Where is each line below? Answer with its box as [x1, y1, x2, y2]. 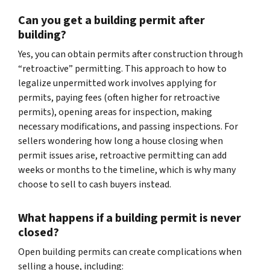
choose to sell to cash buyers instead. [18, 177, 171, 191]
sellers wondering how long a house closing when [18, 134, 223, 148]
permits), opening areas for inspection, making [18, 105, 212, 119]
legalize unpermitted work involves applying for [18, 76, 216, 90]
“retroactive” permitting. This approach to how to [18, 61, 227, 75]
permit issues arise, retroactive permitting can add [18, 148, 227, 162]
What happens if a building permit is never [18, 209, 241, 227]
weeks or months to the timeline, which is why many [18, 163, 236, 177]
